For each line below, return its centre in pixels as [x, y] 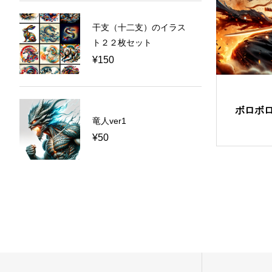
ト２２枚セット [122, 43]
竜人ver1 [109, 121]
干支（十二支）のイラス [139, 28]
